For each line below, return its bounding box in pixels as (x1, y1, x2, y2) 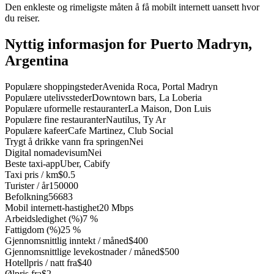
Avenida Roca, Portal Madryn (102, 81, 218, 92)
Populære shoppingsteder (5, 81, 102, 92)
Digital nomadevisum (5, 147, 87, 158)
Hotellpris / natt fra (5, 257, 77, 268)
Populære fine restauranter (5, 114, 106, 125)
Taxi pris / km (5, 169, 58, 180)
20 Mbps (99, 202, 133, 213)
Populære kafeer (5, 125, 68, 136)
